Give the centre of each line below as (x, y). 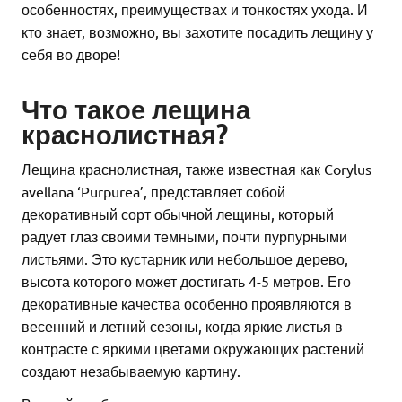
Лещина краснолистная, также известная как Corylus (197, 168)
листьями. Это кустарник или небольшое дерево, (185, 258)
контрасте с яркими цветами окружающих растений (193, 348)
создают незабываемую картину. (131, 370)
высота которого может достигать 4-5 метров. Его (186, 280)
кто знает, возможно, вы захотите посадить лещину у (197, 32)
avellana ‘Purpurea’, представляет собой (153, 191)
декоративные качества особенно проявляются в (187, 303)
